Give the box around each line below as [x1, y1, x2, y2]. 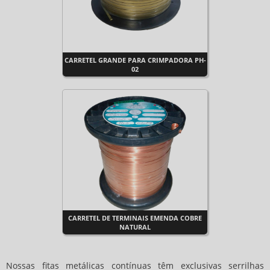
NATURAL [119, 222, 151, 231]
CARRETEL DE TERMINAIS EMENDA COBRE [68, 213, 202, 222]
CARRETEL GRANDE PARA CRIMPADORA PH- [64, 55, 206, 64]
